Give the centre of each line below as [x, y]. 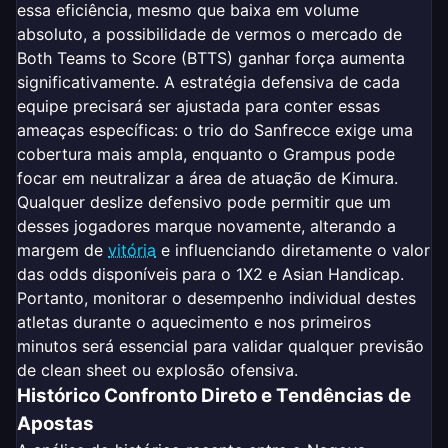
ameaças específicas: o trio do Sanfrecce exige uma [215, 129]
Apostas [55, 423]
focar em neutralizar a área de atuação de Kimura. [207, 177]
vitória [132, 249]
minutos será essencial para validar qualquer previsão [220, 345]
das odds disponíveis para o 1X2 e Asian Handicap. [210, 273]
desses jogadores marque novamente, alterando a [206, 225]
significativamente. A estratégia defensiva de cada [208, 81]
